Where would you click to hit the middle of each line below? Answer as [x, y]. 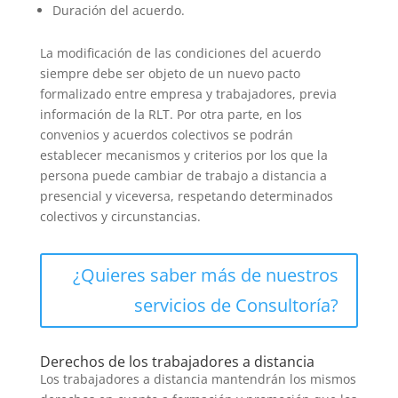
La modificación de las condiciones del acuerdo [180, 52]
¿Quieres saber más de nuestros [206, 275]
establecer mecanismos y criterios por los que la [183, 155]
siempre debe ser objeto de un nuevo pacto [170, 73]
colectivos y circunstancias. [120, 216]
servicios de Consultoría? [237, 305]
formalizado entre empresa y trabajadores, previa [188, 93]
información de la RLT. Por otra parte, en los [171, 114]
